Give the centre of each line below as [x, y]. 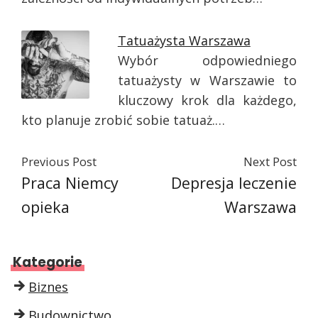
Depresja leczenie [234, 182]
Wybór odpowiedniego [207, 60]
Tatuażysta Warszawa [184, 40]
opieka [45, 207]
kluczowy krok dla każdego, [207, 100]
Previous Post [59, 161]
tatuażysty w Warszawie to [207, 80]
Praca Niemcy [70, 182]
